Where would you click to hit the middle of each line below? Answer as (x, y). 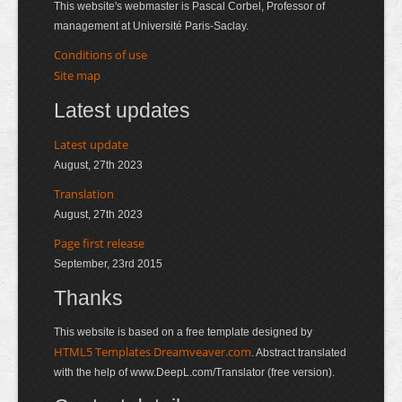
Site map (77, 75)
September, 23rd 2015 (108, 264)
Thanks (88, 298)
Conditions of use (100, 55)
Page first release (99, 243)
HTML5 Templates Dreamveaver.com (153, 352)
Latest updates (122, 110)
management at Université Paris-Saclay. (151, 26)
